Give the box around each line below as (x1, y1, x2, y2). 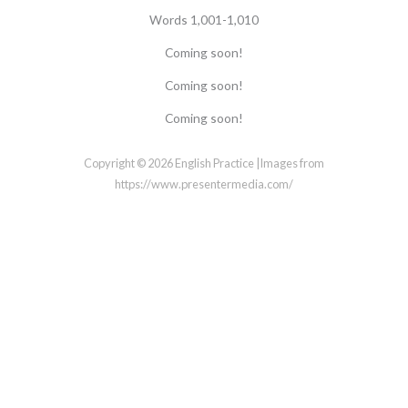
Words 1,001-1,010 (149, 12, 259, 27)
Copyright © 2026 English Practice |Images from (84, 156, 324, 170)
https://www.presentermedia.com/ (115, 177, 293, 191)
